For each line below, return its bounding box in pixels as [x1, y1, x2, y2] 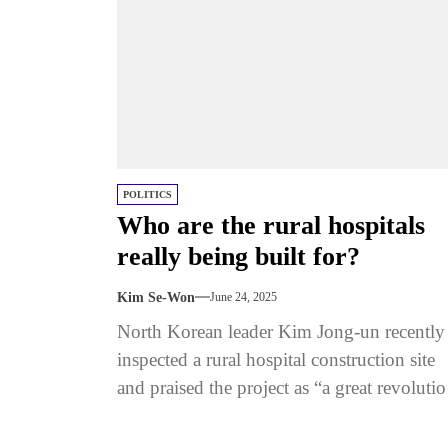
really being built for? [117, 241, 360, 271]
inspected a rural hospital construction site [117, 348, 435, 370]
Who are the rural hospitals [117, 210, 425, 240]
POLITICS [123, 188, 172, 200]
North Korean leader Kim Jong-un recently [117, 320, 445, 342]
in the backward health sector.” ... [117, 404, 371, 426]
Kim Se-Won [117, 289, 195, 305]
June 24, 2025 [210, 290, 277, 305]
